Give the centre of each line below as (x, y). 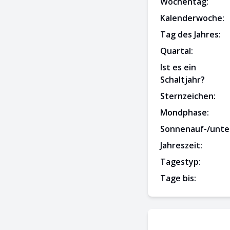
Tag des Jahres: (190, 34)
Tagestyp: (180, 162)
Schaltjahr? (183, 80)
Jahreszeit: (181, 145)
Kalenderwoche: (192, 18)
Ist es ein (178, 67)
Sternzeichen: (188, 96)
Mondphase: (185, 112)
